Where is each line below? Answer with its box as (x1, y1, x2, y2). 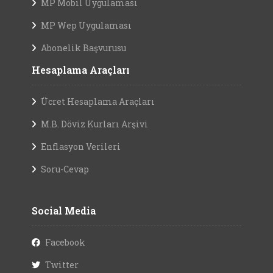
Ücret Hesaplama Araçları (41, 96, 155, 107)
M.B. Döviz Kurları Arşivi (41, 118, 148, 130)
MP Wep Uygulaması (41, 19, 132, 31)
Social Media (32, 204, 96, 217)
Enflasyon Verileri (41, 141, 121, 152)
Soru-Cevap (41, 163, 89, 175)
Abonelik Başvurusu (41, 42, 126, 54)
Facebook (45, 236, 85, 248)
